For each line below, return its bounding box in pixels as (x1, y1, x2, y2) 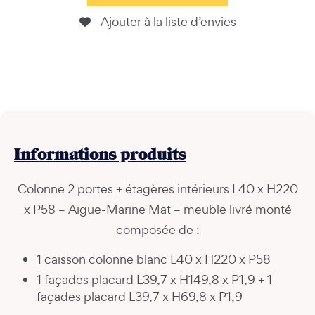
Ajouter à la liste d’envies (100, 13, 236, 30)
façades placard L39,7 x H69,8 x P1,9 (37, 288, 243, 304)
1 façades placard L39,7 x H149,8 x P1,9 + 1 (37, 271, 272, 288)
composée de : (115, 221, 200, 238)
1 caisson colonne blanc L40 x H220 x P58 (37, 250, 271, 267)
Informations (14, 147, 116, 163)
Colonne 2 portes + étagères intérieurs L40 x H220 (17, 180, 298, 197)
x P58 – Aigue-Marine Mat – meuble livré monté (23, 200, 292, 217)
